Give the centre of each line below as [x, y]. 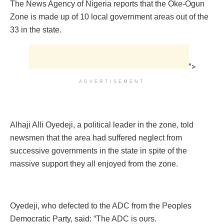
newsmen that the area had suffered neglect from [96, 137]
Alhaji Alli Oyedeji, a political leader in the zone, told [102, 124]
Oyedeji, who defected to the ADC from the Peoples [101, 205]
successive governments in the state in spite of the [98, 150]
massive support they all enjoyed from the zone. [94, 163]
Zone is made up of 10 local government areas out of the [109, 16]
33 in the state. [36, 29]
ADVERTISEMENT [112, 81]
